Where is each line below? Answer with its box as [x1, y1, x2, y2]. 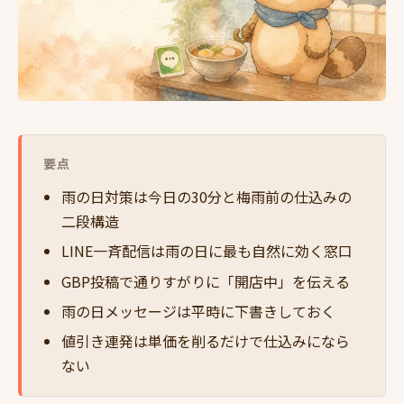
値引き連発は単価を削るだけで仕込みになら [61, 330, 350, 353]
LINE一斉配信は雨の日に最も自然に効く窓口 [61, 240, 353, 262]
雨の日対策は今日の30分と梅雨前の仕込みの [61, 185, 352, 207]
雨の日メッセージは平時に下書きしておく [61, 299, 335, 322]
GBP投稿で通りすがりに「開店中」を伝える [61, 270, 350, 292]
